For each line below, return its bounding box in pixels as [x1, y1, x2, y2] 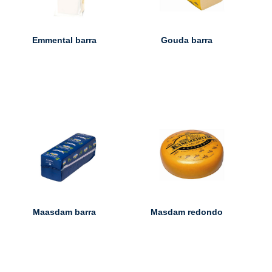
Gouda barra [160, 35, 212, 46]
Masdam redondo [150, 206, 223, 217]
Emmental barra [32, 35, 97, 46]
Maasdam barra [32, 206, 96, 217]
